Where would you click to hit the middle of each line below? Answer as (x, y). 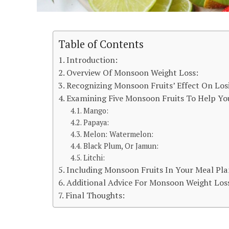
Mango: (96, 110)
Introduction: (92, 60)
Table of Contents (101, 44)
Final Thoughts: (95, 195)
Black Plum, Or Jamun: (121, 146)
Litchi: (94, 157)
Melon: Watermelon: (119, 134)
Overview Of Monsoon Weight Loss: (133, 72)
